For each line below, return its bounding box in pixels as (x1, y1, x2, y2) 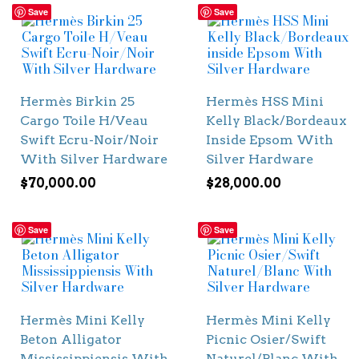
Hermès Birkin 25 (20, 94, 135, 110)
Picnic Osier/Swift (205, 331, 326, 347)
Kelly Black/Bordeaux (205, 113, 346, 129)
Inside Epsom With (205, 132, 333, 148)
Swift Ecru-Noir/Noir (20, 132, 159, 148)
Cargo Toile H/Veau (20, 113, 148, 129)
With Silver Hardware (20, 151, 167, 167)
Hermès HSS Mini (205, 94, 324, 110)
